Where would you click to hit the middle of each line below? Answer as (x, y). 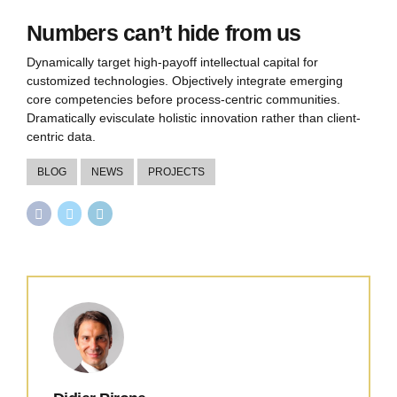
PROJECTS (176, 171)
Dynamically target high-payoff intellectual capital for (172, 62)
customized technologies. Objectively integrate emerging (185, 80)
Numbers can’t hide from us (164, 33)
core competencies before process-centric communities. (183, 99)
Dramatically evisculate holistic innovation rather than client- (194, 117)
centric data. (61, 136)
